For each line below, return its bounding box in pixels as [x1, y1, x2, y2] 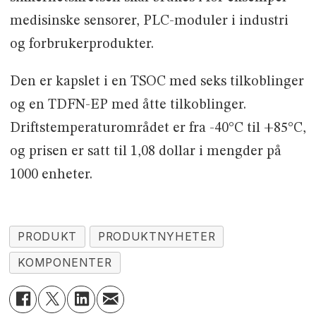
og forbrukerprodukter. [9, 37, 154, 52]
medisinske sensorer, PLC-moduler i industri [9, 14, 288, 29]
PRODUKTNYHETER [98, 229, 216, 243]
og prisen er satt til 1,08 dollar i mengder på [9, 145, 281, 159]
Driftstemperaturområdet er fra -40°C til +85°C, [9, 121, 306, 136]
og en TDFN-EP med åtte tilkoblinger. [9, 98, 246, 113]
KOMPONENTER [18, 255, 112, 269]
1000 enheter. [9, 168, 92, 183]
